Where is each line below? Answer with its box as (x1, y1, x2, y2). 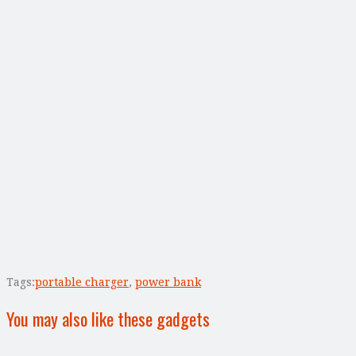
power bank (135, 275, 201, 288)
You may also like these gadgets (6, 305, 210, 331)
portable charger (35, 275, 129, 288)
